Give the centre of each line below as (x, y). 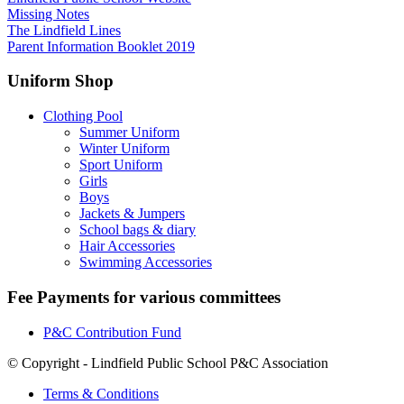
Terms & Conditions (101, 393)
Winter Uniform (124, 149)
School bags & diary (138, 230)
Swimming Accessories (146, 262)
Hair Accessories (127, 246)
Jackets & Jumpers (132, 214)
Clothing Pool (83, 116)
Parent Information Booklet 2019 (101, 46)
